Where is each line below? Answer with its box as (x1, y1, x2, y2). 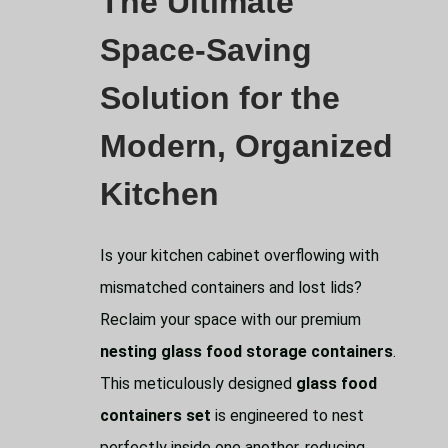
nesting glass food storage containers (100, 342, 393, 362)
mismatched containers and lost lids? (100, 278, 362, 298)
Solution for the (100, 79, 340, 116)
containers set (100, 406, 211, 426)
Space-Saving (100, 31, 312, 68)
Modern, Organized (100, 127, 393, 164)
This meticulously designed (100, 374, 296, 394)
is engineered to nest (211, 406, 364, 426)
